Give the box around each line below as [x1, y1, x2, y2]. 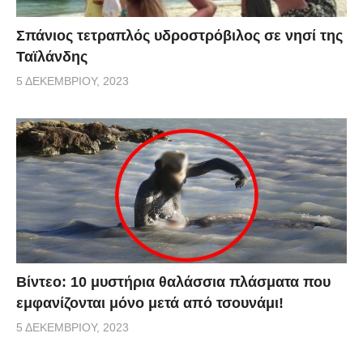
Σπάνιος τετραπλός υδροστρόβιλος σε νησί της [16, 27, 343, 44]
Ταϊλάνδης [16, 48, 88, 65]
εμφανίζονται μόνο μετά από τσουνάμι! [16, 294, 284, 311]
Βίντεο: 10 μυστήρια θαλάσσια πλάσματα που [16, 273, 331, 290]
